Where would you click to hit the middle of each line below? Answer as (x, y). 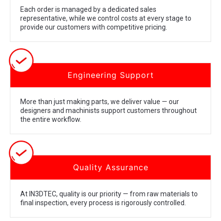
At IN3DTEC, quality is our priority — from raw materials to (109, 194)
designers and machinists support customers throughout (109, 111)
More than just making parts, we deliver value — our (100, 102)
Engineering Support (110, 75)
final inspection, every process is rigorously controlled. (103, 203)
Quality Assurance (110, 167)
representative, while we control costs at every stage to (106, 18)
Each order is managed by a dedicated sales (88, 10)
